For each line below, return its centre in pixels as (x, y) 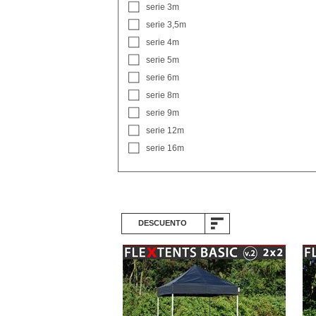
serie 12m (165, 130)
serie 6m (163, 78)
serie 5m (163, 60)
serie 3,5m (166, 25)
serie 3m (163, 7)
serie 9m (163, 113)
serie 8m (163, 95)
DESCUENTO (162, 223)
